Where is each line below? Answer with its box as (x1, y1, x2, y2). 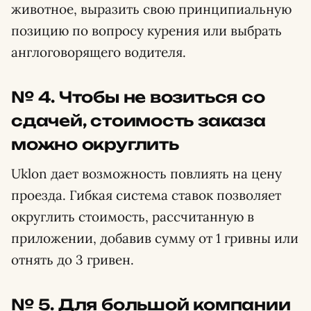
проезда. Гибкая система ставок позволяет (11, 186, 281, 203)
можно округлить (11, 134, 179, 153)
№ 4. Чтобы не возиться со (11, 87, 265, 106)
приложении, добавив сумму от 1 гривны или (11, 229, 299, 246)
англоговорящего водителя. (11, 43, 186, 60)
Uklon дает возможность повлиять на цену (11, 165, 282, 182)
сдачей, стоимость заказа (11, 110, 266, 130)
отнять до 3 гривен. (11, 251, 134, 268)
